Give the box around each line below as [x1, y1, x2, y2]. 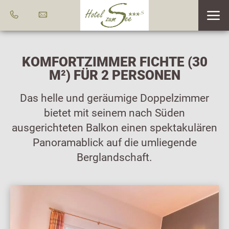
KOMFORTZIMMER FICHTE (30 [21, 54, 208, 70]
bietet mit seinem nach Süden [44, 106, 185, 120]
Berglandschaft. [77, 151, 152, 164]
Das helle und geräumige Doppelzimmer [20, 91, 209, 105]
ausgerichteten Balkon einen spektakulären [12, 121, 217, 134]
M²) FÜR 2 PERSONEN [49, 67, 180, 83]
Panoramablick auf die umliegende [32, 136, 197, 149]
